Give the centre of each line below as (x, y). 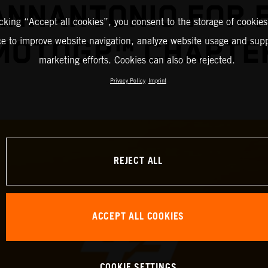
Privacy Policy (128, 80)
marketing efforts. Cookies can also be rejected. (137, 60)
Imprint (157, 80)
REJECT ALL (138, 162)
